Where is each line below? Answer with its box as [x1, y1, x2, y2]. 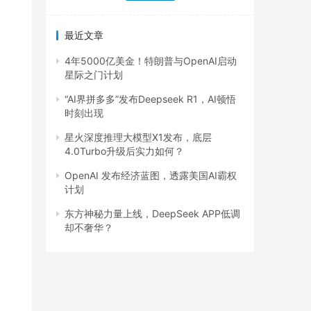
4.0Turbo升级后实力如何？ [65, 145, 184, 158]
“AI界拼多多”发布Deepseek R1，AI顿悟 [65, 93, 236, 106]
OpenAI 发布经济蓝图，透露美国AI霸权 [65, 169, 237, 182]
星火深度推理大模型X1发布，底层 [65, 131, 212, 144]
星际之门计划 [65, 69, 123, 81]
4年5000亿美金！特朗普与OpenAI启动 [65, 55, 237, 67]
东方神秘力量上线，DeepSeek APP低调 [65, 208, 240, 220]
